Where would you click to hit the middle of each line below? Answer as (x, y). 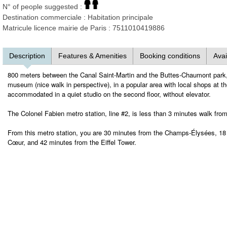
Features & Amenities (92, 56)
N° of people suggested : (43, 7)
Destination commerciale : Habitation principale (78, 17)
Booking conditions (170, 56)
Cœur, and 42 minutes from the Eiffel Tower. (72, 142)
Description (27, 56)
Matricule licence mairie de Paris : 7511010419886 (84, 28)
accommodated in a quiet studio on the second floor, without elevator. (109, 94)
